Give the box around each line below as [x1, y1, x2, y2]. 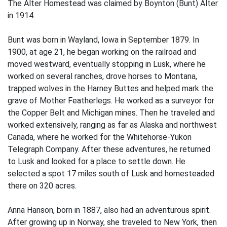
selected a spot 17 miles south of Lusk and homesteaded [8, 169, 214, 178]
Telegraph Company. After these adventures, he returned [8, 144, 210, 154]
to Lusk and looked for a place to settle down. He [8, 157, 185, 166]
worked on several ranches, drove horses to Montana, [8, 71, 197, 81]
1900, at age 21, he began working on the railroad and [8, 47, 196, 57]
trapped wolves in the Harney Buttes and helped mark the [8, 84, 213, 93]
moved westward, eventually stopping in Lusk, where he [8, 59, 206, 69]
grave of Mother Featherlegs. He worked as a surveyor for [8, 96, 214, 105]
